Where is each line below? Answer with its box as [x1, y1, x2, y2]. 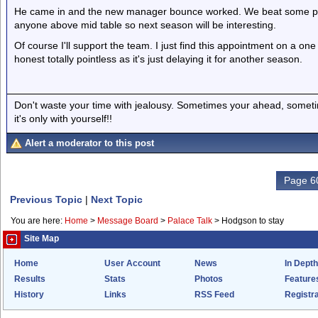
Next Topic [91, 194, 143, 205]
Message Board [97, 216, 158, 225]
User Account [104, 259, 160, 268]
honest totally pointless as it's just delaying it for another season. [14, 53, 302, 65]
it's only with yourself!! [14, 112, 112, 124]
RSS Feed [194, 290, 234, 299]
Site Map [24, 234, 59, 243]
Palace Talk [168, 216, 212, 225]
